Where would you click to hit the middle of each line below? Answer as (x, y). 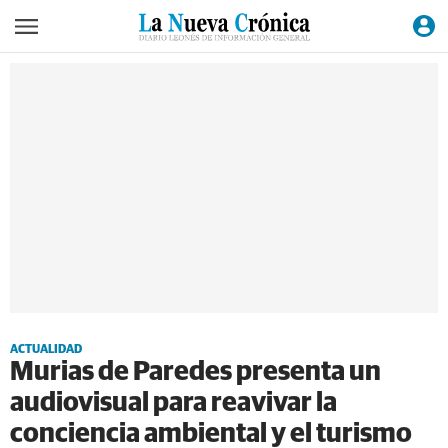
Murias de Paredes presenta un (195, 372)
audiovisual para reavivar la (173, 403)
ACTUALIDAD (46, 350)
